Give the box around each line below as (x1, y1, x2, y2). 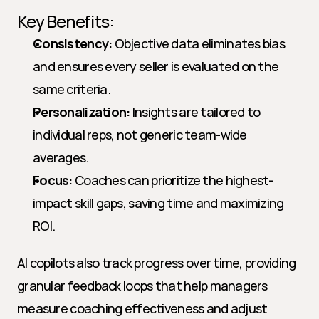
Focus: (33, 172, 73, 189)
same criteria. (33, 80, 110, 98)
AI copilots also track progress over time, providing (17, 254, 296, 271)
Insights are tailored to (130, 103, 261, 120)
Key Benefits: (17, 9, 114, 33)
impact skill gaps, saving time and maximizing (33, 194, 284, 211)
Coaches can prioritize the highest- (72, 172, 273, 189)
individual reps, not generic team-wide (33, 126, 247, 143)
